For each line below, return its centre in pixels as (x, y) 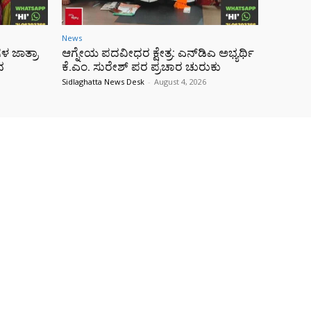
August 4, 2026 (180, 81)
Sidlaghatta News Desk (103, 81)
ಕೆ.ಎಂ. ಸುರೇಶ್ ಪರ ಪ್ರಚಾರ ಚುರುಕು (141, 66)
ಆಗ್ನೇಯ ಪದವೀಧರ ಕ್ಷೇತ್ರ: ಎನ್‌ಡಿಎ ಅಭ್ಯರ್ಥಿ (158, 52)
